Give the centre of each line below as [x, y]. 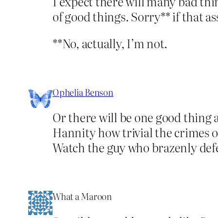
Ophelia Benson [83, 92]
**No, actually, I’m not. [110, 43]
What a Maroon [82, 196]
